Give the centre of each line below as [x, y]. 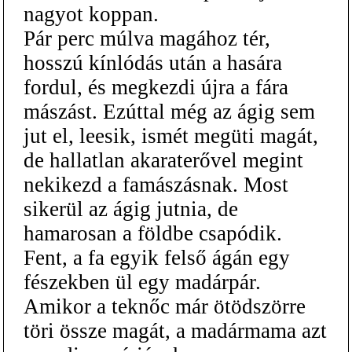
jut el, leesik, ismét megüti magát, [171, 136]
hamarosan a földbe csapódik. [153, 233]
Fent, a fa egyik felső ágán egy [157, 257]
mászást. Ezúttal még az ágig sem [169, 111]
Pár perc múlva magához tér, [147, 38]
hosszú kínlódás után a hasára [153, 62]
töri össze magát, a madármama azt [175, 330]
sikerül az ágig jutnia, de [131, 209]
